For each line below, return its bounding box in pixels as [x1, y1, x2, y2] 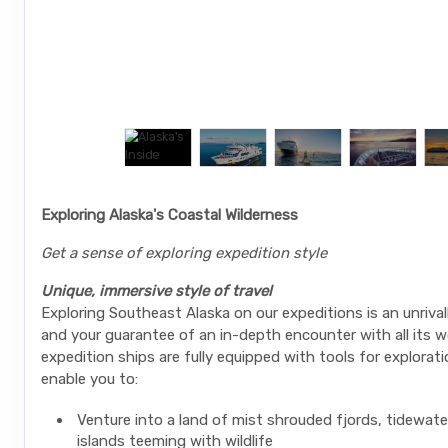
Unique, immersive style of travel [41, 282, 272, 301]
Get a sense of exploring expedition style [41, 244, 327, 263]
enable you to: [41, 370, 138, 389]
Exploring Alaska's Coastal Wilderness [41, 206, 298, 225]
